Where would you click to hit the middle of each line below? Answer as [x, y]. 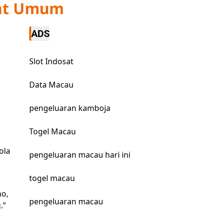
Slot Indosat [51, 61]
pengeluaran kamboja [70, 108]
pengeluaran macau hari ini [80, 155]
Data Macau [51, 85]
